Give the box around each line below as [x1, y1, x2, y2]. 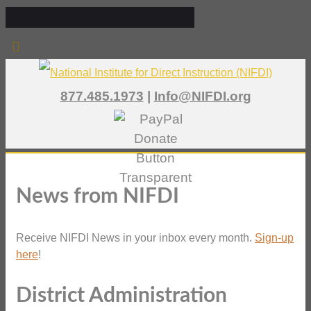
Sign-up [255, 232, 294, 244]
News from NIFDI [16, 186, 179, 207]
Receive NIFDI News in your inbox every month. [16, 232, 255, 244]
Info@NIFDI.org [153, 88, 251, 103]
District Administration [16, 285, 227, 307]
